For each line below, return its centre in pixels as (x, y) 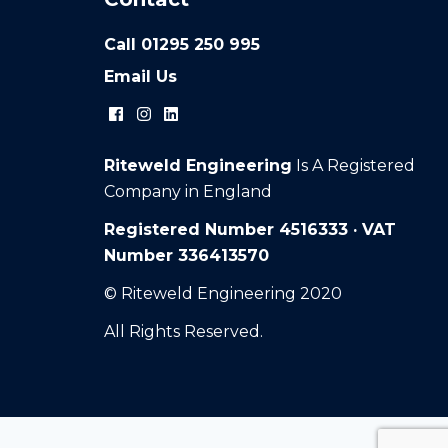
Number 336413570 (186, 255)
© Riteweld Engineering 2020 (223, 293)
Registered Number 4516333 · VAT (250, 229)
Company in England (188, 191)
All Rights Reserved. (183, 331)
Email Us (140, 76)
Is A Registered (353, 165)
